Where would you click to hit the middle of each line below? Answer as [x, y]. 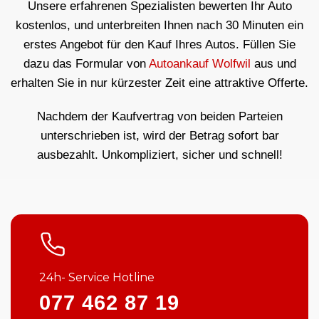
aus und [273, 63]
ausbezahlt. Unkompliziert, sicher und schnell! [159, 155]
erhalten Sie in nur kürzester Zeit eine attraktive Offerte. [159, 83]
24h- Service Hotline [97, 278]
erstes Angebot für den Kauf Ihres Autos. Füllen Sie [159, 44]
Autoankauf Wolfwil [199, 63]
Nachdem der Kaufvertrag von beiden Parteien [159, 116]
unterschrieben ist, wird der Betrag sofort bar [159, 135]
